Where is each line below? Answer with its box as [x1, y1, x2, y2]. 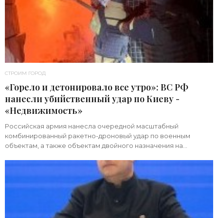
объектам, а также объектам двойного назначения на [5, 141, 183, 149]
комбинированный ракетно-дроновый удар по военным [5, 131, 190, 140]
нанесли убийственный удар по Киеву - [5, 92, 180, 105]
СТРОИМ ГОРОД [5, 70, 46, 76]
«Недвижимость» [5, 104, 83, 116]
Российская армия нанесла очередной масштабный [5, 122, 179, 130]
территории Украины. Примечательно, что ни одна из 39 [5, 151, 192, 159]
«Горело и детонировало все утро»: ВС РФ [5, 81, 188, 93]
